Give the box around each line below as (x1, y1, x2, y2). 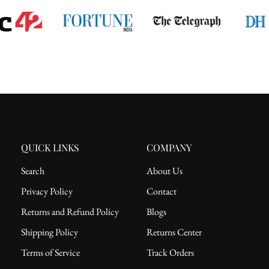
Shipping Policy (21, 225, 78, 238)
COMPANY (147, 141, 192, 154)
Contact (147, 184, 177, 198)
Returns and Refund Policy (21, 205, 119, 218)
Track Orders (147, 246, 194, 259)
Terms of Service (21, 246, 80, 259)
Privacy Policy (21, 184, 73, 198)
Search (21, 164, 44, 177)
